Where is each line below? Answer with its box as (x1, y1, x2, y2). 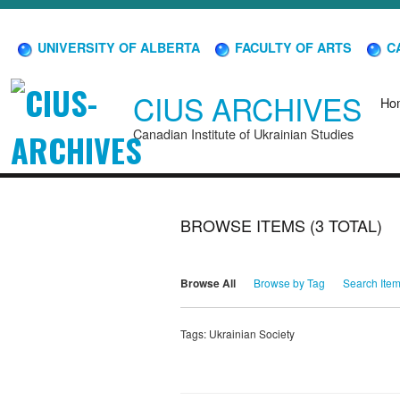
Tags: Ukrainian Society (180, 325, 295, 341)
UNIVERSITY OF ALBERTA (34, 37, 200, 56)
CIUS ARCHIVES (133, 87, 362, 131)
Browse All (180, 275, 236, 292)
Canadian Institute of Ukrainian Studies (133, 124, 354, 144)
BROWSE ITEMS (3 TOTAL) (180, 213, 382, 237)
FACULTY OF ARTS (231, 37, 352, 56)
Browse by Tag (254, 275, 325, 291)
